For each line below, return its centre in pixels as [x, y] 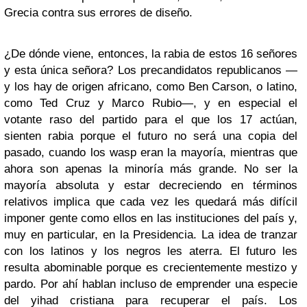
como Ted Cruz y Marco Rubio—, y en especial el [151, 103]
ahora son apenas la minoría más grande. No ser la [151, 169]
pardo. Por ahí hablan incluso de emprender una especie [151, 284]
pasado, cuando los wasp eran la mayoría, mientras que [151, 152]
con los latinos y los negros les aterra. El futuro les [151, 251]
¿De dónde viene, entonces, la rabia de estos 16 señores [151, 54]
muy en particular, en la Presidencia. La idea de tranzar [151, 235]
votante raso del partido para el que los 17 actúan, [151, 120]
